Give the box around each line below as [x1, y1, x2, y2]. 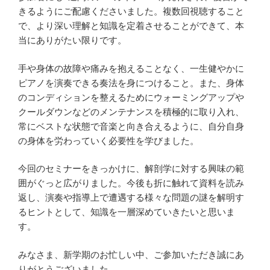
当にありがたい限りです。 [18, 36, 127, 46]
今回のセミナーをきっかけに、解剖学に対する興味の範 [18, 164, 244, 174]
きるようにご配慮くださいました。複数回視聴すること [18, 7, 244, 17]
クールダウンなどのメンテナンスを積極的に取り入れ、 [18, 107, 244, 117]
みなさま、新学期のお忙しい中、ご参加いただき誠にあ [18, 250, 244, 260]
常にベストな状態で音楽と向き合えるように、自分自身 [18, 121, 244, 131]
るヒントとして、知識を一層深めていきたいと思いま [18, 207, 235, 218]
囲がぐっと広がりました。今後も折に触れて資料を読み [18, 178, 244, 189]
